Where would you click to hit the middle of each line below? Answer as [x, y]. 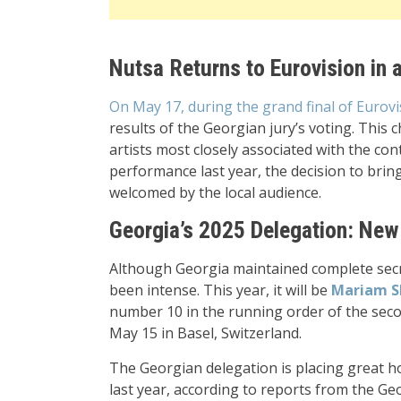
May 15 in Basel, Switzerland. [205, 333]
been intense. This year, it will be [220, 290]
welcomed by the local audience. [215, 192]
